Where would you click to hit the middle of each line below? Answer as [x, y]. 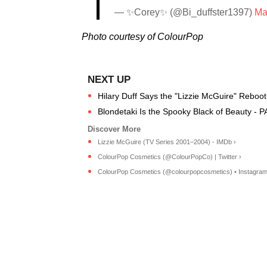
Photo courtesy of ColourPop [142, 36]
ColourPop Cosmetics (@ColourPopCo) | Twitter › [170, 157]
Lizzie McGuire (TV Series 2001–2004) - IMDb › [167, 142]
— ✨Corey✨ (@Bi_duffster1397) [184, 12]
